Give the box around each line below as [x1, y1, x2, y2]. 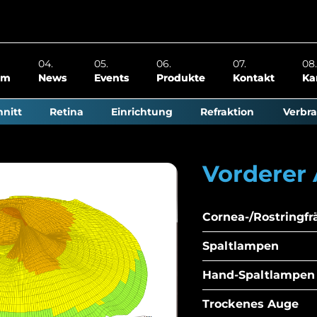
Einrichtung [111, 105, 173, 118]
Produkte [156, 71, 205, 84]
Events [94, 71, 129, 84]
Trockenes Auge [202, 297, 299, 311]
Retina [50, 105, 83, 118]
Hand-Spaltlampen [202, 268, 316, 282]
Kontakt [233, 71, 275, 84]
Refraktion [200, 105, 254, 118]
